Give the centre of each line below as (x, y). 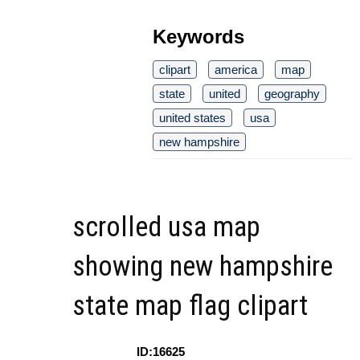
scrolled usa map (166, 227)
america (236, 69)
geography (292, 93)
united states (192, 117)
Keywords (198, 36)
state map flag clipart (190, 305)
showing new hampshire (202, 266)
